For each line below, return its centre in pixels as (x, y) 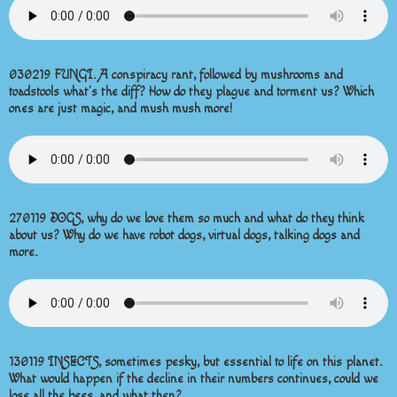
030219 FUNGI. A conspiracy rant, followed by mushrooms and (176, 75)
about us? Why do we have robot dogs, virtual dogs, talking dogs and (184, 236)
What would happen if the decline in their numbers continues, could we (194, 379)
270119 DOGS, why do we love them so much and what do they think (187, 219)
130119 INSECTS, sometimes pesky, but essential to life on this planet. (195, 362)
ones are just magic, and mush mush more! (121, 109)
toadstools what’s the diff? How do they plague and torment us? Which (191, 92)
